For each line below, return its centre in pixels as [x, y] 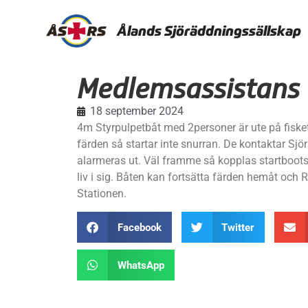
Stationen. [102, 194]
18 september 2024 [137, 111]
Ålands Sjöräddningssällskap [209, 31]
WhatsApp [141, 265]
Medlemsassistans [188, 89]
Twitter [238, 227]
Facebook [139, 227]
